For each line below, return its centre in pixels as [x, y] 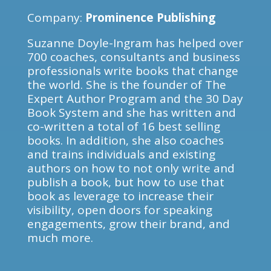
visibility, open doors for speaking [119, 210]
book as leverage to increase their [120, 196]
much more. [60, 238]
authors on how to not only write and [131, 168]
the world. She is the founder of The [126, 85]
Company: [56, 18]
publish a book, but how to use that [126, 182]
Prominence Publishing [150, 18]
